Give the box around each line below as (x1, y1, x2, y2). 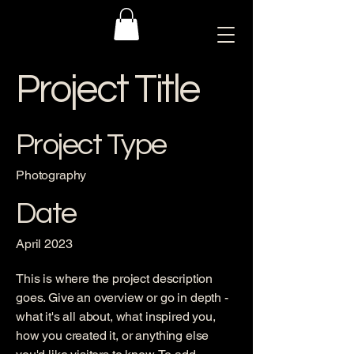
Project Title (16, 69, 199, 111)
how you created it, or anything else (16, 327, 209, 343)
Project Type (16, 129, 167, 160)
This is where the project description (16, 270, 213, 286)
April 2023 (16, 235, 73, 251)
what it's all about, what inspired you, (16, 308, 216, 324)
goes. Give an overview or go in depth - (16, 289, 228, 305)
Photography (16, 167, 87, 183)
